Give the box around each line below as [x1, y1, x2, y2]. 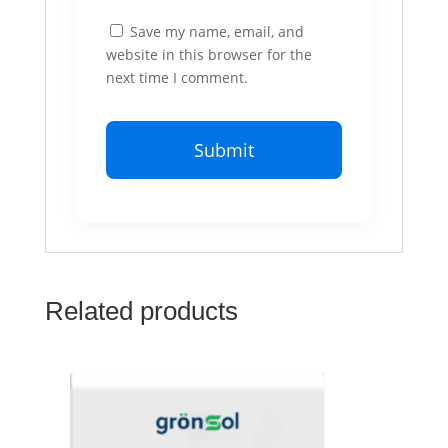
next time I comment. [105, 68, 248, 88]
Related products [44, 296, 238, 327]
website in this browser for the [105, 45, 312, 65]
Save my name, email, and [129, 22, 304, 42]
